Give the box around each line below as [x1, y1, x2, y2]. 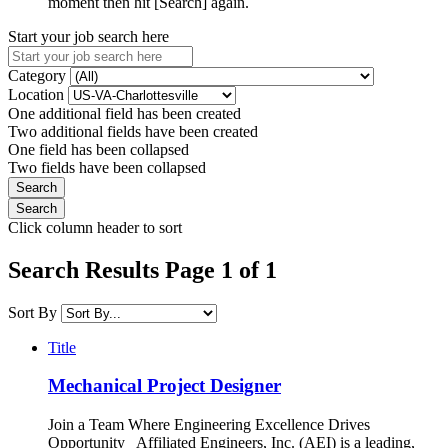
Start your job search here [8, 27, 169, 45]
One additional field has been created [8, 104, 241, 122]
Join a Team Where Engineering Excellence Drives [48, 416, 370, 433]
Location [8, 85, 68, 103]
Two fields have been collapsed [8, 158, 206, 176]
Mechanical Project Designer [48, 375, 281, 397]
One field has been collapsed [8, 140, 189, 158]
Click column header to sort [8, 218, 182, 236]
